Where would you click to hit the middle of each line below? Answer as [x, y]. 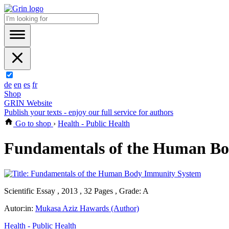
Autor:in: [20, 208]
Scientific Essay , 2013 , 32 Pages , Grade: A [76, 191]
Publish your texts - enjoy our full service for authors [89, 112]
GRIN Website [28, 103]
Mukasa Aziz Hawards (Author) [87, 208]
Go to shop [33, 123]
